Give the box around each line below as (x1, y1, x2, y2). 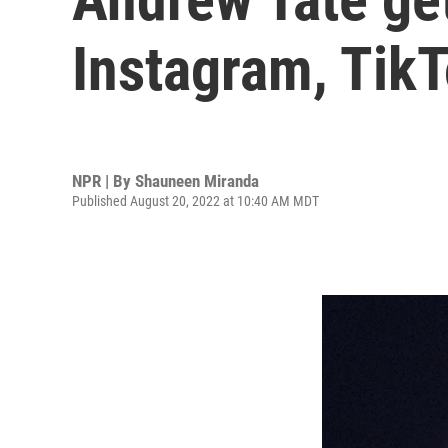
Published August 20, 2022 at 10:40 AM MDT (72, 192, 319, 209)
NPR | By (72, 170, 135, 191)
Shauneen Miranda (135, 170, 259, 191)
